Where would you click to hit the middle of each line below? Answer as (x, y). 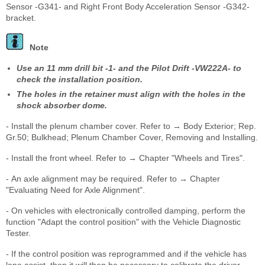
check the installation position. (80, 80)
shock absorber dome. (62, 106)
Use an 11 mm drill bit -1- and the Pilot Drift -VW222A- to (129, 68)
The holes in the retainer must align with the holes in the (131, 94)
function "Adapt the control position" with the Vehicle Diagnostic (123, 222)
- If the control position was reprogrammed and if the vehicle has (126, 254)
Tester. (18, 233)
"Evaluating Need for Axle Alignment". (75, 190)
